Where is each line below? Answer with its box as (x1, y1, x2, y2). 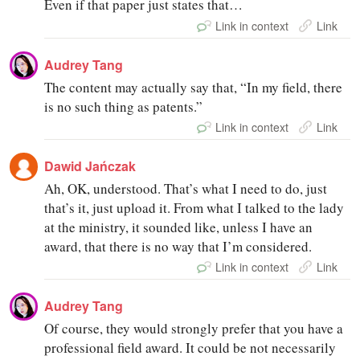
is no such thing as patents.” (44, 96, 203, 116)
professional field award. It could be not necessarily (44, 337, 337, 357)
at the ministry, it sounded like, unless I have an (44, 217, 313, 236)
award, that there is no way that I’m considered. (44, 236, 313, 256)
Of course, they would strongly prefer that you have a (44, 318, 344, 337)
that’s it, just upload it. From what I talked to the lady (44, 198, 345, 217)
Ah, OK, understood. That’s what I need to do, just (44, 178, 328, 198)
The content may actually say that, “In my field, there (44, 77, 343, 96)
